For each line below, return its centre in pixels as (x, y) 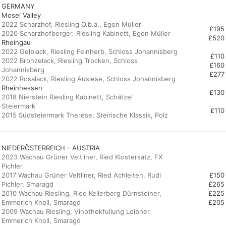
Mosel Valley (21, 15)
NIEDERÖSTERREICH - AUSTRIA (51, 148)
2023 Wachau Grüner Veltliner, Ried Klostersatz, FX (82, 157)
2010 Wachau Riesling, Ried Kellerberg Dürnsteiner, (81, 193)
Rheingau (16, 42)
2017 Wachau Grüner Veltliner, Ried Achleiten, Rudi (81, 175)
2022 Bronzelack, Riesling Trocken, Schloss (70, 61)
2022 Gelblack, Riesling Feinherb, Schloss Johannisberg (90, 51)
